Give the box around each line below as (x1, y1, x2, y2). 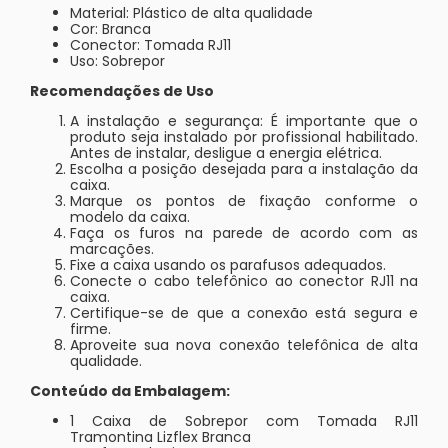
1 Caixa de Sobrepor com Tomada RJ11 (70, 410, 418, 431)
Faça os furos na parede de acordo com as (70, 222, 418, 243)
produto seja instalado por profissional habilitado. (70, 126, 418, 147)
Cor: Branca (70, 18, 151, 39)
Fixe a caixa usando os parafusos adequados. (70, 254, 386, 275)
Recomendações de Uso (30, 80, 214, 101)
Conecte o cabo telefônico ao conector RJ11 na (70, 270, 418, 291)
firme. (70, 318, 111, 339)
